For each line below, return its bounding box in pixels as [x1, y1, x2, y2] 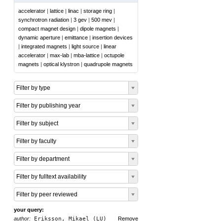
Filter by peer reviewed [16, 191, 77, 198]
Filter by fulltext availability [16, 173, 86, 180]
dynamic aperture [18, 35, 60, 40]
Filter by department [16, 155, 70, 162]
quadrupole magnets [84, 61, 133, 67]
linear [104, 43, 116, 49]
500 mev [91, 17, 112, 23]
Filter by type [16, 84, 50, 91]
